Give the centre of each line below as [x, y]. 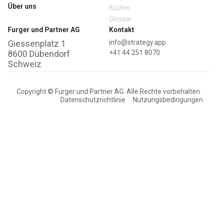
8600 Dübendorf [42, 54]
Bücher [120, 8]
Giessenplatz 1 [37, 43]
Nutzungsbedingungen [168, 100]
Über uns [22, 6]
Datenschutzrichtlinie [93, 100]
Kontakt [122, 29]
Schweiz [25, 64]
